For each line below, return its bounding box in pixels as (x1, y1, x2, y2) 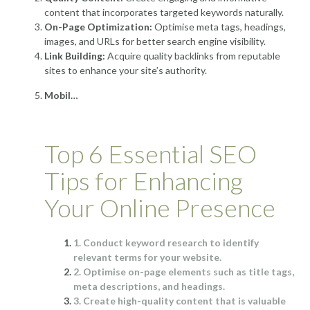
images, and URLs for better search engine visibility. (44, 35, 266, 47)
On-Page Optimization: (44, 20, 152, 33)
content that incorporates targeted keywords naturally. (44, 6, 284, 18)
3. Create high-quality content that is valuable (73, 294, 286, 307)
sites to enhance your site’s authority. (44, 64, 207, 76)
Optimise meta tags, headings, (152, 20, 286, 33)
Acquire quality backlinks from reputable (105, 49, 280, 62)
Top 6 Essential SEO (44, 138, 257, 169)
